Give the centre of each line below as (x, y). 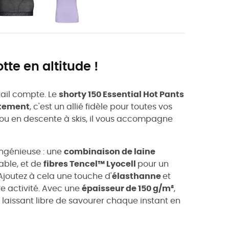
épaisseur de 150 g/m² (128, 188)
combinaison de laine (110, 152)
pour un (153, 164)
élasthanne (137, 176)
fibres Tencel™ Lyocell (90, 164)
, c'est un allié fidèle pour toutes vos (101, 107)
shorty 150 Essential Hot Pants (121, 94)
